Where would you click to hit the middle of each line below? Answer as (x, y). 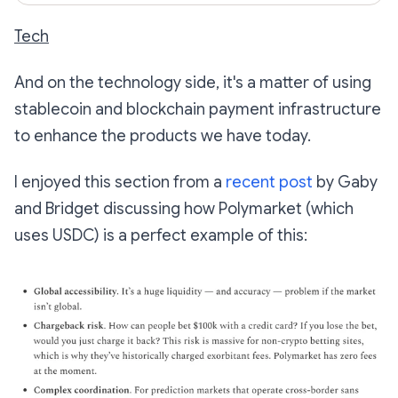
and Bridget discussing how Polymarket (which (184, 209)
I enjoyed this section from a (120, 183)
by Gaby (345, 183)
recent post (269, 183)
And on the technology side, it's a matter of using (193, 83)
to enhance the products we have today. (163, 136)
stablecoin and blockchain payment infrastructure (198, 110)
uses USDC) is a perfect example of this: (161, 236)
